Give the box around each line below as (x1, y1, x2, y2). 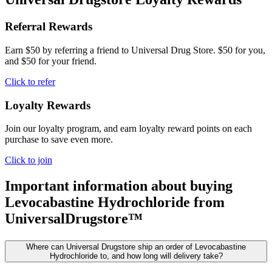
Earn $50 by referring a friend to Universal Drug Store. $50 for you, (5, 44, 265, 55)
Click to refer (5, 76, 55, 87)
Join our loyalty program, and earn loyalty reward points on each (5, 123, 252, 134)
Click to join (5, 155, 52, 166)
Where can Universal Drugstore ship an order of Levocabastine (26, 242, 246, 252)
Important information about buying (5, 178, 233, 194)
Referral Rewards (5, 20, 92, 33)
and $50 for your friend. (5, 55, 97, 66)
